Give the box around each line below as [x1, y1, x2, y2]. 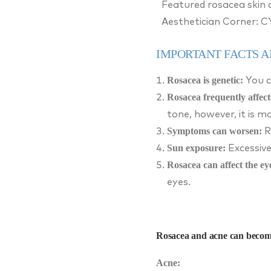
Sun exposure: [167, 142, 226, 153]
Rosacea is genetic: [167, 74, 243, 85]
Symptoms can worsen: [167, 125, 262, 136]
